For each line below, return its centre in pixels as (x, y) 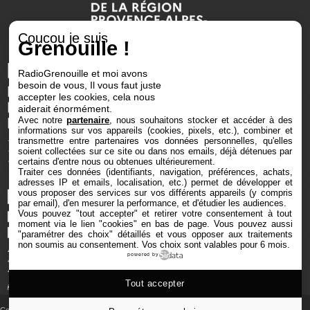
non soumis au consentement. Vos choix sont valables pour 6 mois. (154, 244)
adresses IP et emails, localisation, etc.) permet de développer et (155, 182)
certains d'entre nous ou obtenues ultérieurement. (116, 161)
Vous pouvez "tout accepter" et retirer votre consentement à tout (155, 213)
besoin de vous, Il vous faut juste (89, 85)
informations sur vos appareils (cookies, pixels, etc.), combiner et (155, 130)
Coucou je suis (63, 38)
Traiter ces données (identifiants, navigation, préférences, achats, (155, 172)
